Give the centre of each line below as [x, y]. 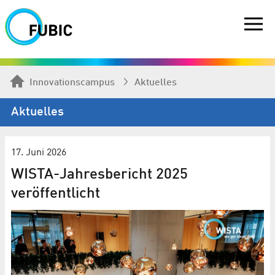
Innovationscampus [72, 83]
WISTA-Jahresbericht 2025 [99, 175]
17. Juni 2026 [39, 153]
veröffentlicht [56, 194]
